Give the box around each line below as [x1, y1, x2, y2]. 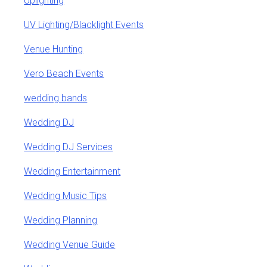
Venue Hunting [24, 43, 83, 55]
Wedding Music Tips [24, 190, 107, 201]
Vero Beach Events [24, 67, 104, 79]
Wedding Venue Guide [24, 238, 116, 250]
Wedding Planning [24, 214, 98, 226]
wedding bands [24, 92, 88, 104]
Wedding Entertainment [24, 165, 121, 177]
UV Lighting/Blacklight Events [24, 18, 144, 30]
